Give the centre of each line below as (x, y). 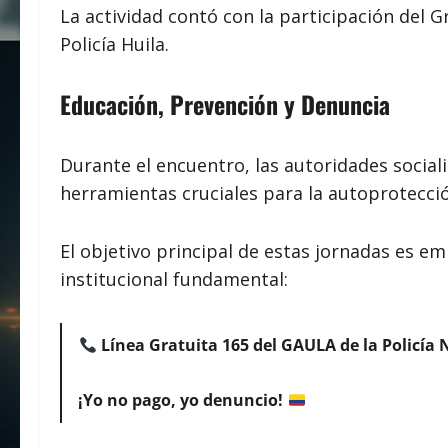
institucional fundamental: (174, 279)
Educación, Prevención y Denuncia (225, 104)
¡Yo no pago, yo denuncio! (183, 400)
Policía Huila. (114, 44)
